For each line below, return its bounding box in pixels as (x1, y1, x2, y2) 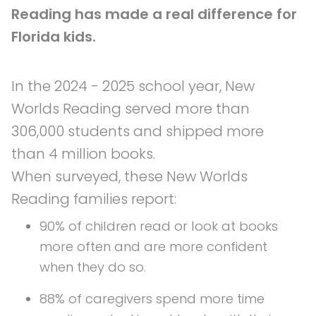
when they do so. (39, 257, 146, 276)
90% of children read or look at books (39, 217, 278, 235)
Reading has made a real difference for (11, 4, 297, 25)
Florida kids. (11, 27, 99, 47)
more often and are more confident (39, 237, 267, 255)
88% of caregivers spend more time (39, 289, 265, 308)
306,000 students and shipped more (11, 121, 264, 141)
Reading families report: (11, 188, 176, 209)
